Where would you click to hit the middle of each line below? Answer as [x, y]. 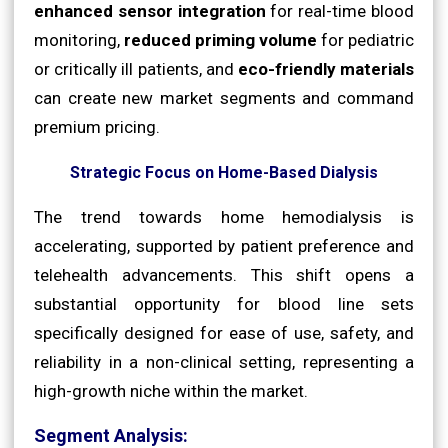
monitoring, [79, 39]
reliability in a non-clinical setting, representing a [224, 361]
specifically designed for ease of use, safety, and [224, 332]
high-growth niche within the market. [171, 390]
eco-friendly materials [326, 68]
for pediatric [365, 39]
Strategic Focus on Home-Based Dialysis [224, 172]
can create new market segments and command [224, 97]
